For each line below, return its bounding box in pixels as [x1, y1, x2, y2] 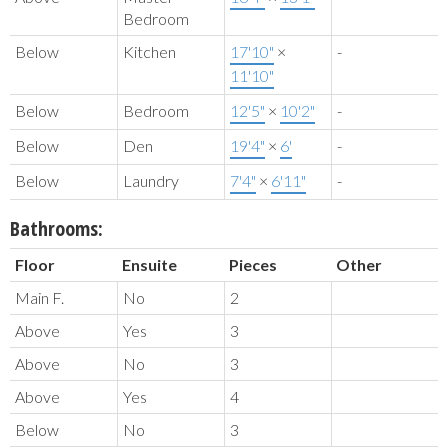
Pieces [229, 255, 277, 275]
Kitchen [123, 42, 176, 62]
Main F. [15, 288, 64, 308]
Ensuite [122, 255, 177, 275]
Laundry [123, 171, 179, 191]
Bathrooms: [10, 215, 103, 243]
